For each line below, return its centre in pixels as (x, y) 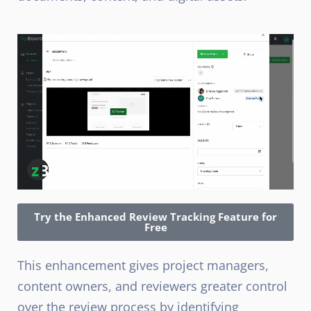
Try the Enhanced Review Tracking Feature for (155, 216)
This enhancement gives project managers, (143, 265)
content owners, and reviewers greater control (152, 286)
